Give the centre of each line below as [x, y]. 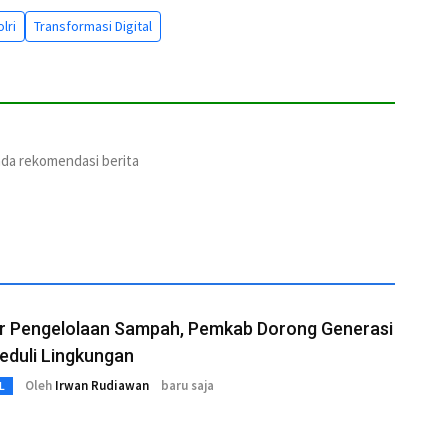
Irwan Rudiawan [102, 386]
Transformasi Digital [93, 25]
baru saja [187, 386]
